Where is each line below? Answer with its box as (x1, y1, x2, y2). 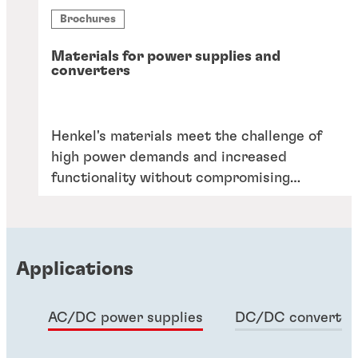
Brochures (60, 14, 116, 26)
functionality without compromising (51, 170, 290, 185)
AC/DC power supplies (48, 310, 203, 325)
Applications (16, 259, 133, 279)
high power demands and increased (51, 149, 287, 165)
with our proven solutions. (51, 212, 225, 227)
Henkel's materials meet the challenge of (51, 129, 322, 144)
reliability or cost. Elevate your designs (51, 191, 312, 206)
